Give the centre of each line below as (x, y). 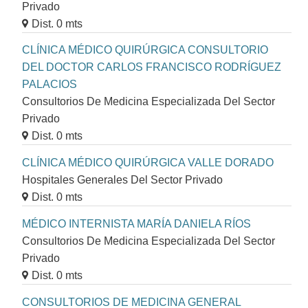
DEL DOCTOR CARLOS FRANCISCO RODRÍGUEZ (152, 67)
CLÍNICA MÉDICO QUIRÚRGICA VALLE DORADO (148, 163)
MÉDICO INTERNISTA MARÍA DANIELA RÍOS (136, 224)
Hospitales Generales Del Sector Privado (122, 180)
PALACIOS (49, 85)
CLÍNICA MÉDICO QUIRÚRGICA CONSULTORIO (145, 50)
